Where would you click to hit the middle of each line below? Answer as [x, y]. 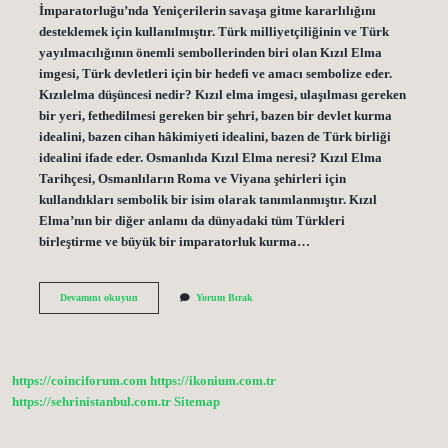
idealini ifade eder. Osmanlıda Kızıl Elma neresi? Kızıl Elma [210, 157]
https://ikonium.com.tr [213, 381]
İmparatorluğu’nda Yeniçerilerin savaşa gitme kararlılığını [207, 10]
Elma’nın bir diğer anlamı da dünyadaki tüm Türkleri [191, 220]
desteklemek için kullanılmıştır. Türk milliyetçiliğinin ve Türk [213, 31]
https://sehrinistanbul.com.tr [91, 402]
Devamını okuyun [98, 297]
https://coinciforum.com [79, 381]
